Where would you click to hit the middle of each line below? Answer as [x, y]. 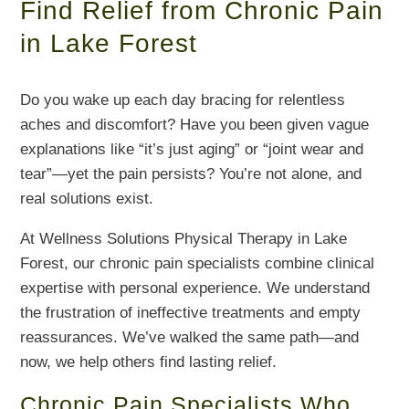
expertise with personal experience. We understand [195, 288]
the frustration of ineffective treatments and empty [191, 312]
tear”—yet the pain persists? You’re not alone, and [191, 173]
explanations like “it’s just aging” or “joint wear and [192, 149]
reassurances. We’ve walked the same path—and [190, 337]
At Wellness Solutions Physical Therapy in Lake [184, 238]
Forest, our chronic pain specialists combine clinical [198, 263]
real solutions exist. [87, 198]
